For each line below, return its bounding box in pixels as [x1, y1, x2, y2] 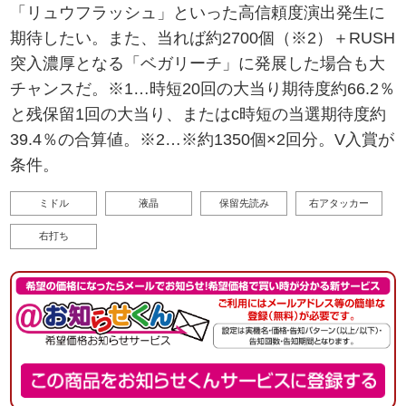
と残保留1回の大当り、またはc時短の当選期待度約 [10, 105, 387, 124]
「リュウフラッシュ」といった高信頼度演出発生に [10, 4, 386, 23]
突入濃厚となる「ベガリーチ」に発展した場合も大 [10, 54, 386, 73]
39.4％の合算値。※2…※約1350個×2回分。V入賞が [10, 130, 395, 150]
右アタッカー [309, 197, 370, 208]
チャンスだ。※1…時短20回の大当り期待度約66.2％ [10, 80, 396, 99]
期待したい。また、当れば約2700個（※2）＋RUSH [10, 29, 396, 48]
